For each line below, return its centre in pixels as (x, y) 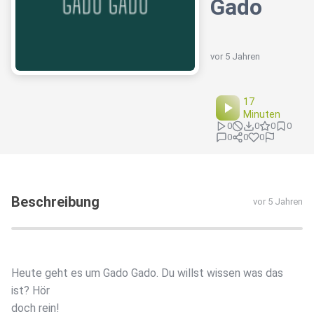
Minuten (262, 115)
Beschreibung (55, 202)
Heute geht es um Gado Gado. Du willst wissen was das (147, 273)
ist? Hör (30, 291)
